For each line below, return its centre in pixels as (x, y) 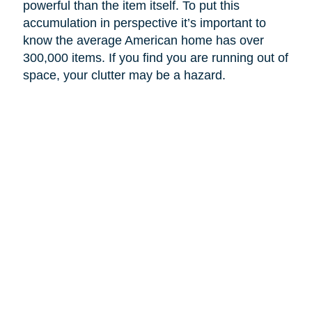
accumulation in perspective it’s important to (144, 23)
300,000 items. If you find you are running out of (155, 57)
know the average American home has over (143, 40)
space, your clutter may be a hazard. (124, 75)
